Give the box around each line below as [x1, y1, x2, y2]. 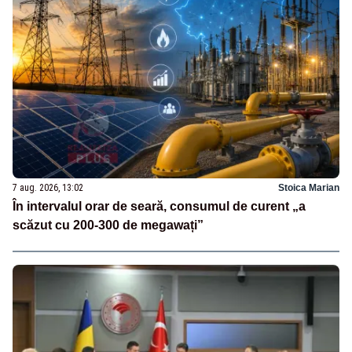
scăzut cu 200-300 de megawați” [13, 218, 203, 232]
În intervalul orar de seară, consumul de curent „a [13, 199, 306, 213]
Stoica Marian [278, 181, 339, 193]
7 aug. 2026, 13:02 [13, 181, 83, 193]
